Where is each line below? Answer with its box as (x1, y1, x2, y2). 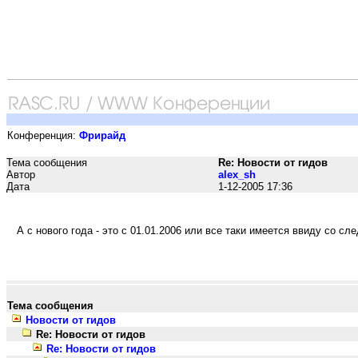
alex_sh (218, 169, 256, 181)
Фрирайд (79, 129, 125, 141)
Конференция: (7, 129, 79, 141)
